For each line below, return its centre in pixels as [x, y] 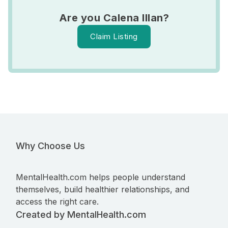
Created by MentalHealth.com [81, 215]
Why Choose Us [50, 146]
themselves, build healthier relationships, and [103, 189]
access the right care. [57, 202]
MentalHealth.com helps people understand [101, 177]
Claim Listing [114, 36]
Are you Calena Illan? [114, 18]
